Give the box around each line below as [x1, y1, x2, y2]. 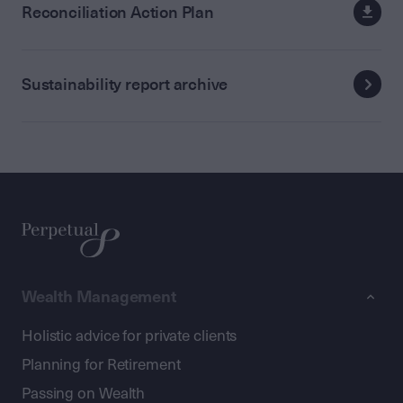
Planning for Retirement [22, 355, 181, 375]
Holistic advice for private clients [22, 327, 237, 346]
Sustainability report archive [22, 73, 228, 94]
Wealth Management [22, 287, 176, 308]
